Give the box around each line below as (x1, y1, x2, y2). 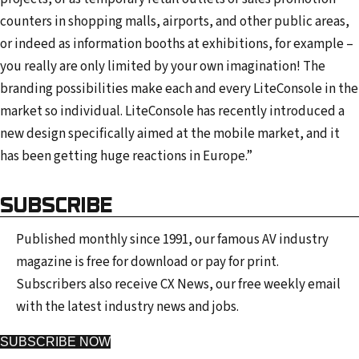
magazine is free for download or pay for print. (16, 252, 279, 272)
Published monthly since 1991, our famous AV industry (16, 229, 329, 249)
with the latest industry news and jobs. (16, 296, 239, 317)
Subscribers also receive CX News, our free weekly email (16, 274, 341, 294)
